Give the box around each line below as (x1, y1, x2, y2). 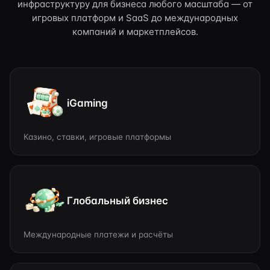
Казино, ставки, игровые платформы (24, 132, 171, 142)
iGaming (67, 96, 108, 109)
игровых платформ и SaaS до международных (32, 12, 238, 24)
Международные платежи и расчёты (24, 230, 173, 239)
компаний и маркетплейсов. (72, 26, 198, 37)
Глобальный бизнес (67, 194, 168, 207)
